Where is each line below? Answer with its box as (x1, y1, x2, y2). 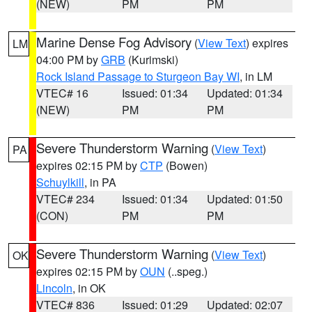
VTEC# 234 (36, 191, 95, 207)
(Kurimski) (125, 52, 178, 68)
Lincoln (36, 280, 72, 296)
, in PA (84, 174, 116, 190)
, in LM (240, 68, 272, 84)
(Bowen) (163, 157, 208, 173)
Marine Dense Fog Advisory (36, 33, 192, 51)
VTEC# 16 (36, 85, 88, 101)
